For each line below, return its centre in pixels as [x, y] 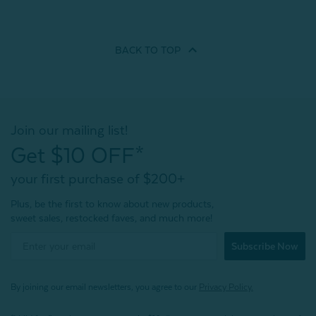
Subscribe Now [265, 246]
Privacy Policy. [226, 287]
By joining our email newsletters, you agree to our [105, 287]
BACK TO [136, 50]
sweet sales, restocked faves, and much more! [111, 218]
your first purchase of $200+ [98, 178]
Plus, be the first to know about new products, [112, 203]
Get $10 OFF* [78, 155]
